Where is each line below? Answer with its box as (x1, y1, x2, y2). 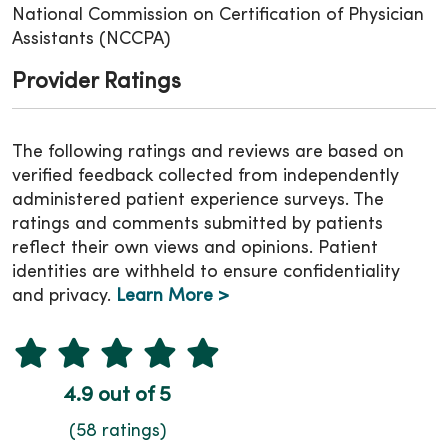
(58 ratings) (68, 423, 166, 441)
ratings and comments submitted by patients (12, 215, 383, 233)
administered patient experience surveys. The (12, 191, 384, 209)
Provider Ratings (12, 71, 181, 93)
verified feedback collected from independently (12, 167, 399, 185)
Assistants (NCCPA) (12, 30, 170, 48)
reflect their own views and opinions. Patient (12, 239, 378, 257)
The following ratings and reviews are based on (12, 143, 404, 161)
